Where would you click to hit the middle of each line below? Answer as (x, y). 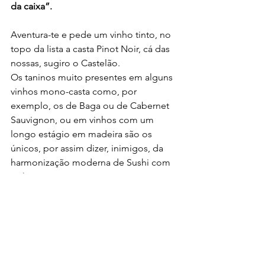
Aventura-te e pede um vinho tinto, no (92, 34)
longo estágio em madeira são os (83, 134)
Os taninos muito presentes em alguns (93, 77)
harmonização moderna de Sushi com (92, 162)
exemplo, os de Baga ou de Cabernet (91, 105)
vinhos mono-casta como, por (75, 91)
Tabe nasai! (35, 205)
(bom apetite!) (91, 205)
